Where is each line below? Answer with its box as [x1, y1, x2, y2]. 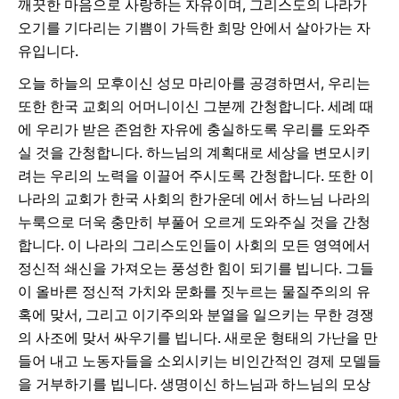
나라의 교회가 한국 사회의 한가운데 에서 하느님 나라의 [18, 190, 370, 208]
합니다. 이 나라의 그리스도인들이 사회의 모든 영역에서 [18, 236, 370, 254]
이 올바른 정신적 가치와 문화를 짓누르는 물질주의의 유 [18, 282, 370, 300]
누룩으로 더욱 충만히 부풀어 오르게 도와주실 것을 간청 [18, 213, 370, 231]
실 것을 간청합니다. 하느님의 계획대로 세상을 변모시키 [18, 143, 370, 161]
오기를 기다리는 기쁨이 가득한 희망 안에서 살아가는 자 [18, 19, 370, 37]
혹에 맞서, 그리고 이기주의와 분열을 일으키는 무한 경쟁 [18, 305, 374, 323]
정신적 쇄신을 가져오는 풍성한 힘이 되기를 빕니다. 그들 [18, 259, 374, 277]
